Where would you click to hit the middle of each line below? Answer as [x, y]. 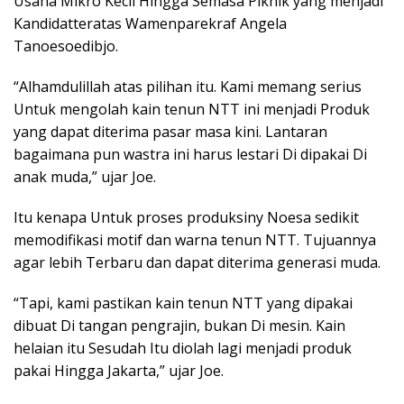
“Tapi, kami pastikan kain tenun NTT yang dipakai [183, 303]
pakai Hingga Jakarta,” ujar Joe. [119, 371]
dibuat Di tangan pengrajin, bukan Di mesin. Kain [179, 326]
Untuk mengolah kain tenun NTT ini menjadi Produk [192, 110]
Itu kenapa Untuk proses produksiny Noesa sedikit [186, 218]
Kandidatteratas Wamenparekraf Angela [150, 24]
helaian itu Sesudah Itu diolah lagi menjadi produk [183, 349]
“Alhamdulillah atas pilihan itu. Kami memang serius [188, 87]
